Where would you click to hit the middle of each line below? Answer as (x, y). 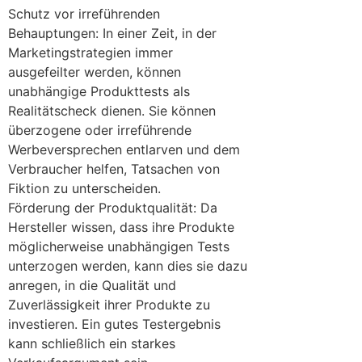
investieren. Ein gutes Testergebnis (114, 324)
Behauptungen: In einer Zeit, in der (112, 33)
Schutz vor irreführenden (84, 13)
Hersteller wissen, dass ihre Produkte (121, 227)
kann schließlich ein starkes (92, 343)
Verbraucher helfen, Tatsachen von (114, 168)
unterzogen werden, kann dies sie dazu (128, 265)
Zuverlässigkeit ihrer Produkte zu (109, 304)
